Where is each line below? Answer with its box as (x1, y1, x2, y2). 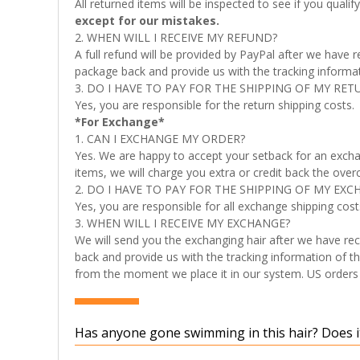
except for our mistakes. (75, 13, 219, 28)
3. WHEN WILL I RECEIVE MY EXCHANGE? (75, 215, 290, 231)
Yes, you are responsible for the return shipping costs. (75, 97, 354, 112)
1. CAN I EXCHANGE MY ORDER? (75, 131, 245, 146)
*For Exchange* (75, 114, 165, 129)
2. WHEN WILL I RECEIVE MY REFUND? (75, 30, 277, 45)
